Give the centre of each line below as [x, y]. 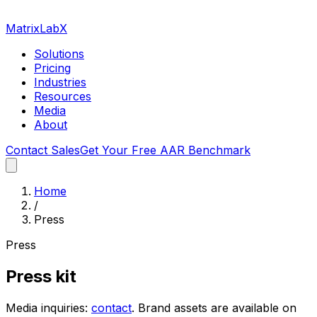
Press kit [41, 276]
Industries [60, 82]
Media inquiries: [48, 307]
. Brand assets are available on [214, 307]
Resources [63, 96]
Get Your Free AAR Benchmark [165, 150]
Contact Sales [43, 150]
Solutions [59, 54]
